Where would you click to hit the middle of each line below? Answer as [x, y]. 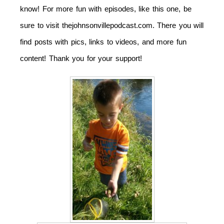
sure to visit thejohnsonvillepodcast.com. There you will [112, 25]
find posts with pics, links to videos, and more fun [103, 42]
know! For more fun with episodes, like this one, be [106, 9]
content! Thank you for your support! [81, 58]
